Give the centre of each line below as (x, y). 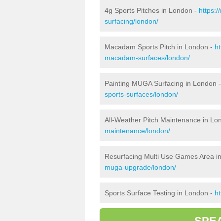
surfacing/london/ (131, 21)
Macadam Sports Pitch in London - (160, 47)
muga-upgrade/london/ (140, 167)
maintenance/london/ (137, 130)
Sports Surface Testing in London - (160, 193)
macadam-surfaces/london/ (147, 57)
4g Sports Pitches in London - (152, 10)
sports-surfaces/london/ (141, 94)
